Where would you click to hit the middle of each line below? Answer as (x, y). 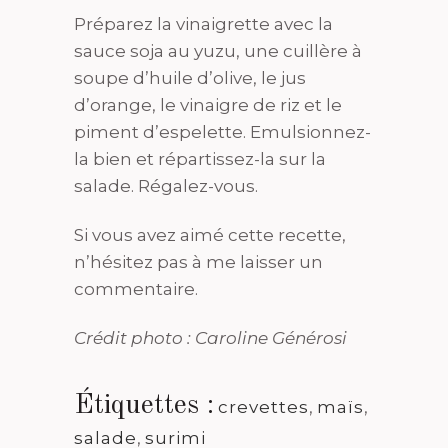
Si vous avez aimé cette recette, (210, 235)
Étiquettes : (144, 406)
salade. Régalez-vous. (166, 186)
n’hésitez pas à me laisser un (198, 262)
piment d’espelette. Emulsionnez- (222, 132)
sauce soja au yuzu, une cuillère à (218, 51)
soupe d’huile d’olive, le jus (190, 78)
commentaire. (136, 289)
